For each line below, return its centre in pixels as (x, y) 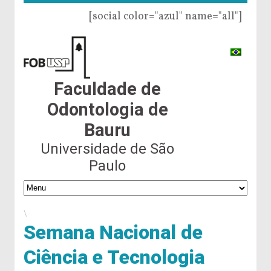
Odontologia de (107, 109)
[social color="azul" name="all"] (165, 17)
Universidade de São (108, 149)
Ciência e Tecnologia (114, 257)
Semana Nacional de (113, 232)
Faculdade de (108, 89)
